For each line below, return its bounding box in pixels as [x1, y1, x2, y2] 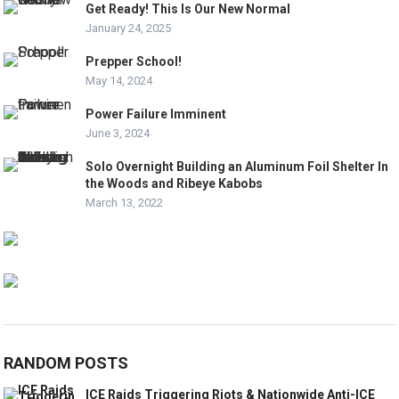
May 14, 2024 [85, 74, 153, 87]
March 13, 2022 [85, 196, 164, 209]
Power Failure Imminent [85, 107, 227, 121]
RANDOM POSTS [4, 354, 129, 372]
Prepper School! [85, 54, 183, 69]
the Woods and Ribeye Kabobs [85, 176, 264, 191]
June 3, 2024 [85, 126, 151, 140]
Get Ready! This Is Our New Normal [85, 2, 291, 16]
